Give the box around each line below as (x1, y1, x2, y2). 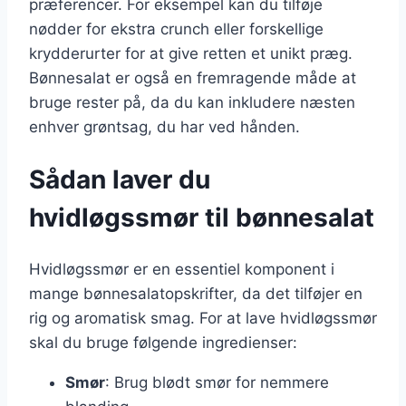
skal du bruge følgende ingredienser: (29, 333, 297, 352)
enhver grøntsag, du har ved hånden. (29, 117, 300, 136)
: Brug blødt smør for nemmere (105, 372, 329, 391)
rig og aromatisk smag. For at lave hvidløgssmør (29, 308, 377, 327)
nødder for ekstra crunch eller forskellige (29, 19, 324, 38)
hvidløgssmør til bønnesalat (29, 201, 374, 233)
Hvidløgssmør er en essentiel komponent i (29, 259, 334, 278)
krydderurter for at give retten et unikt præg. (29, 43, 353, 63)
